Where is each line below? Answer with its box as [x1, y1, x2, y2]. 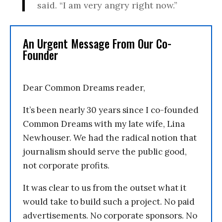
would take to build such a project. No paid [23, 196, 195, 207]
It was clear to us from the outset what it [23, 182, 186, 193]
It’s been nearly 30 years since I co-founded [23, 104, 199, 115]
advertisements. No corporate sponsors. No [23, 210, 197, 221]
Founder [23, 46, 58, 63]
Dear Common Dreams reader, [23, 82, 145, 93]
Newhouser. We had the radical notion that [23, 132, 197, 143]
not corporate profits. [23, 160, 110, 171]
